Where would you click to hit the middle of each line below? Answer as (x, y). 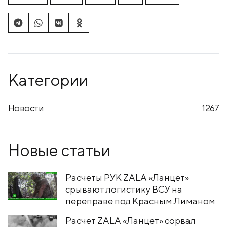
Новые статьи (59, 150)
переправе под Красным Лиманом (140, 201)
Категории (48, 80)
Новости (26, 108)
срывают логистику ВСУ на (124, 189)
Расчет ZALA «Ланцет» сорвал (130, 220)
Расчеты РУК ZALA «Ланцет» (127, 177)
